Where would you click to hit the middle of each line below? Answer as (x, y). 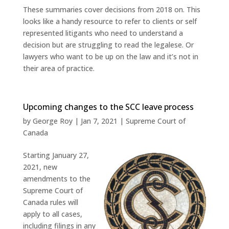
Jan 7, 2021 (99, 121)
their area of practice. (59, 68)
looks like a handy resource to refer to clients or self (110, 21)
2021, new (40, 167)
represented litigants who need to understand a (103, 33)
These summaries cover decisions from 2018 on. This (111, 10)
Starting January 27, (56, 155)
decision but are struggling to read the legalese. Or (108, 45)
